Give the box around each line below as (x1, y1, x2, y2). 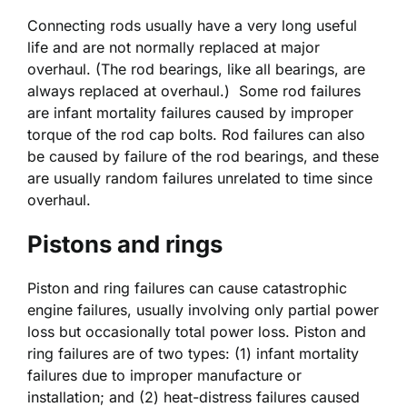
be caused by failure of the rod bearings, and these (27, 147, 379, 166)
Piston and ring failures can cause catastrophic (27, 278, 347, 297)
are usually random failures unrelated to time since (27, 169, 372, 188)
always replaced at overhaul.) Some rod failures (27, 82, 361, 101)
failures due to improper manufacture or (27, 365, 302, 384)
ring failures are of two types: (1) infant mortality (27, 343, 359, 362)
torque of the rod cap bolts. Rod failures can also (27, 125, 365, 144)
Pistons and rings (27, 230, 223, 259)
